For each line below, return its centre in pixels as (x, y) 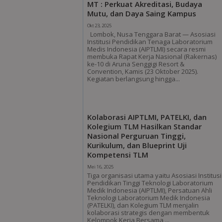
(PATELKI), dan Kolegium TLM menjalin (143, 205)
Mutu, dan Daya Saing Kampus (142, 13)
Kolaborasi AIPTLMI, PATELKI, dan (147, 117)
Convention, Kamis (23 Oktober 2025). (143, 71)
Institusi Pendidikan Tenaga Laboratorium (150, 41)
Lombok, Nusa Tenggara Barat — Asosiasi (152, 34)
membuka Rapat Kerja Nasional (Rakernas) (152, 56)
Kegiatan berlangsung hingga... (134, 79)
